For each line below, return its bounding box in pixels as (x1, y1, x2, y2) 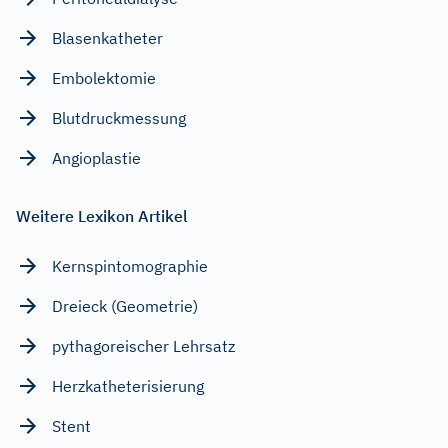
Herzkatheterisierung (52, 375, 204, 396)
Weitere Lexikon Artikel (16, 205, 188, 226)
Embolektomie (52, 67, 156, 88)
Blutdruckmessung (52, 107, 186, 128)
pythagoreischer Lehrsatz (52, 335, 235, 356)
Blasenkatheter (52, 27, 163, 48)
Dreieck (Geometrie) (52, 295, 198, 316)
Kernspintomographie (52, 255, 208, 276)
